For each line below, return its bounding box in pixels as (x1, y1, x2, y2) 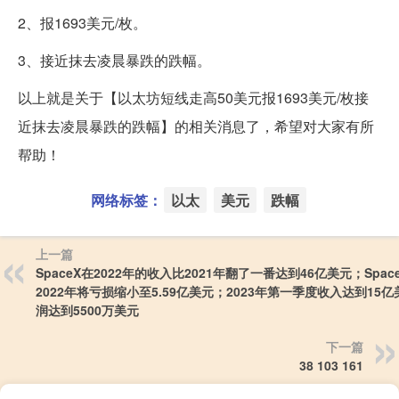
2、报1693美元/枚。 (18, 12, 147, 33)
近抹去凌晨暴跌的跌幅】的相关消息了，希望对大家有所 (18, 115, 374, 136)
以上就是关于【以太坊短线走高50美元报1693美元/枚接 (18, 86, 369, 108)
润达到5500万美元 (36, 300, 139, 319)
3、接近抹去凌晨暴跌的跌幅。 (18, 49, 211, 70)
